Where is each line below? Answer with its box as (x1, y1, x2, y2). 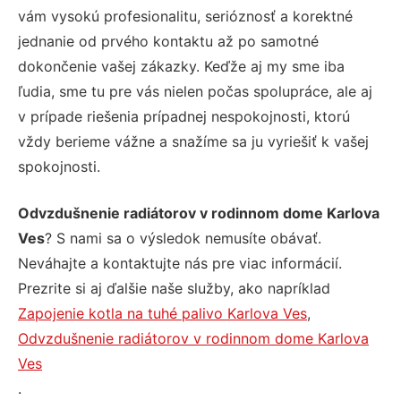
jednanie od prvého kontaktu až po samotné (18, 31, 319, 50)
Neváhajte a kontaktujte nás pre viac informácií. (18, 253, 342, 272)
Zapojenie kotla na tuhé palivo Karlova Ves (18, 303, 307, 322)
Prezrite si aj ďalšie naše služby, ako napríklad (18, 278, 330, 297)
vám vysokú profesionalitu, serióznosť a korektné (18, 6, 353, 25)
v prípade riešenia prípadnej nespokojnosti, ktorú (18, 107, 350, 125)
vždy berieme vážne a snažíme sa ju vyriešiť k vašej (18, 132, 369, 150)
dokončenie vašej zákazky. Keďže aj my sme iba (18, 56, 345, 75)
